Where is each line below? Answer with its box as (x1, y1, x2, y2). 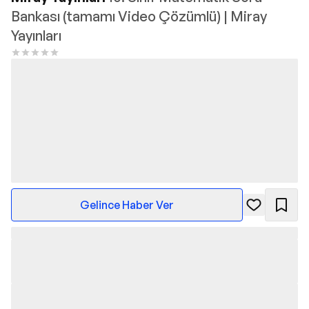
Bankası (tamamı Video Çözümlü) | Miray (11, 8, 267, 25)
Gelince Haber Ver (80, 198, 174, 212)
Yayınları (11, 27, 61, 44)
